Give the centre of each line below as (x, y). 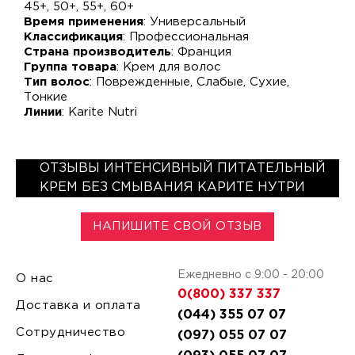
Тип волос (57, 82)
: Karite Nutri (99, 112)
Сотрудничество (71, 332)
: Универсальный (195, 22)
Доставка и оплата (78, 305)
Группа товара (70, 67)
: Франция (201, 52)
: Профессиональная (186, 37)
